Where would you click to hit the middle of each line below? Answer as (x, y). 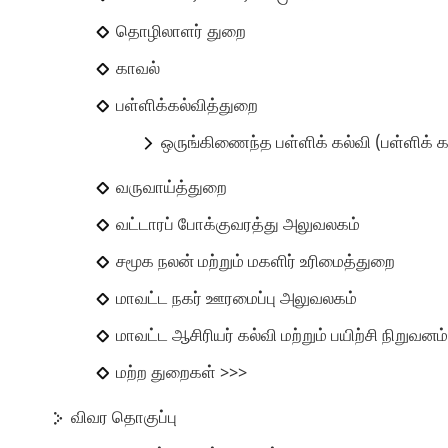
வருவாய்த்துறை (172, 187)
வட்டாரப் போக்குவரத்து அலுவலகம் (238, 224)
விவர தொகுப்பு (124, 417)
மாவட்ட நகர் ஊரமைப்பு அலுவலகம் (237, 298)
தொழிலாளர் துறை (181, 31)
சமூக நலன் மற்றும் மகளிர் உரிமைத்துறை (256, 261)
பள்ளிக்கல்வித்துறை (187, 105)
